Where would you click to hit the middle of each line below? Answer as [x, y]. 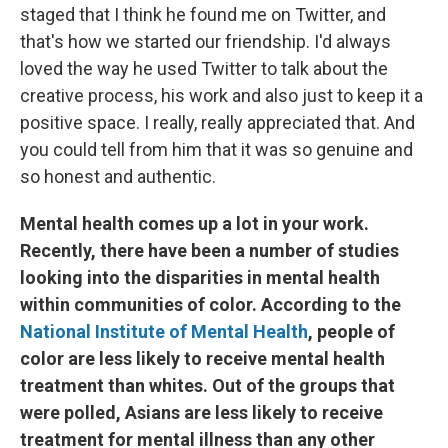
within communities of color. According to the [210, 304]
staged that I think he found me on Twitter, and [203, 14]
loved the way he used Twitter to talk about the [204, 68]
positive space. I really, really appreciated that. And [217, 122]
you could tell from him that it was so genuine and [216, 149]
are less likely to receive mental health [224, 358]
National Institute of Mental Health [164, 331]
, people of [351, 331]
